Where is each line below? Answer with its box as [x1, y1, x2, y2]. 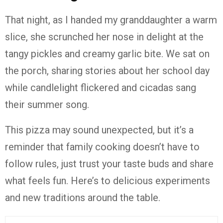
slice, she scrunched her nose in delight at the [5, 31, 204, 43]
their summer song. [5, 99, 89, 111]
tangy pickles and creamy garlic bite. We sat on [5, 48, 210, 60]
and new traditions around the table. [5, 192, 160, 204]
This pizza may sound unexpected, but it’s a [5, 124, 194, 136]
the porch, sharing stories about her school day [5, 65, 210, 77]
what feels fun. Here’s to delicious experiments [5, 175, 210, 187]
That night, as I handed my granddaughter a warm [5, 14, 217, 26]
